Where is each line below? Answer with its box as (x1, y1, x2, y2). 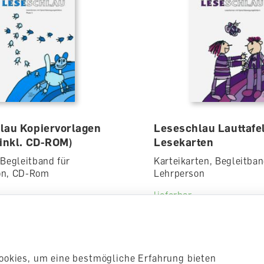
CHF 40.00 (153, 206, 204, 218)
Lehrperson (153, 167, 205, 179)
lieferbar (153, 189, 192, 201)
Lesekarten (153, 136, 214, 148)
